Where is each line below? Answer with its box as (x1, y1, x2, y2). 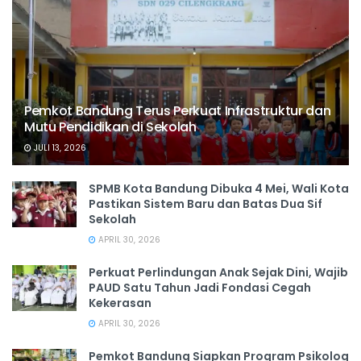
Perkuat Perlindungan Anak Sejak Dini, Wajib (89, 264, 348, 281)
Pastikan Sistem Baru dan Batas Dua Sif (89, 196, 322, 213)
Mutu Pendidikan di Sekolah (24, 118, 197, 137)
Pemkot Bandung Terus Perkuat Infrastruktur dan (24, 102, 331, 121)
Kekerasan (89, 295, 151, 312)
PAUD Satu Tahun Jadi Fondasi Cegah (89, 280, 311, 297)
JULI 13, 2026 (31, 142, 86, 155)
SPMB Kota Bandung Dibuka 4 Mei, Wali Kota (89, 180, 349, 197)
